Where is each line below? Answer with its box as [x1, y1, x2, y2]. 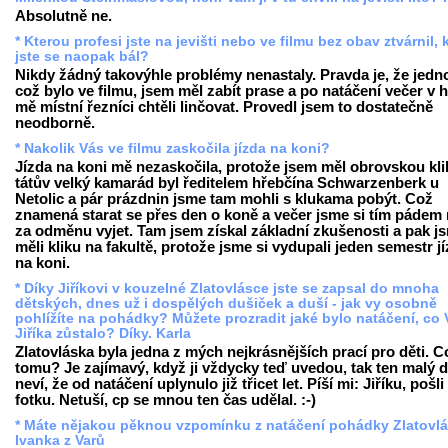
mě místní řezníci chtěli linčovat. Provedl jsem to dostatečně [15, 99, 433, 116]
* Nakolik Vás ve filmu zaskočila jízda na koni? [15, 141, 330, 157]
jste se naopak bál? [15, 49, 149, 65]
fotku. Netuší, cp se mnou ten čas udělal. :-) [15, 392, 316, 409]
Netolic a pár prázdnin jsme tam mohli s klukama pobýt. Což [15, 191, 433, 208]
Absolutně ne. [15, 8, 112, 25]
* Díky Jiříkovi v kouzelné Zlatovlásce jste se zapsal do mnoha [15, 281, 439, 297]
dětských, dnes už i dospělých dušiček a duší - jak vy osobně [15, 296, 437, 312]
